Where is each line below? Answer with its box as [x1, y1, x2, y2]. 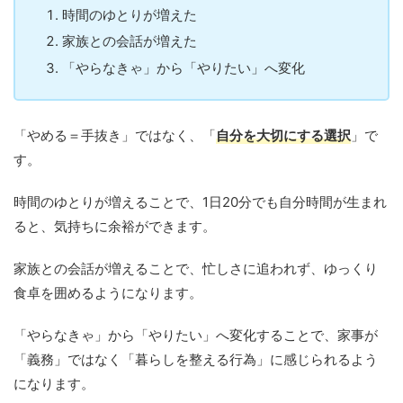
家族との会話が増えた [62, 32, 197, 50]
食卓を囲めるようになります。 [13, 284, 202, 302]
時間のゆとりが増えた [62, 5, 197, 23]
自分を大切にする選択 [216, 127, 351, 145]
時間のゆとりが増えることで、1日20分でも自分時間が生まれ [13, 193, 387, 211]
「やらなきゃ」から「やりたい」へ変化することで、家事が [13, 327, 378, 345]
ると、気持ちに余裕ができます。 [13, 218, 216, 236]
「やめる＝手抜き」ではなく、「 [13, 127, 216, 145]
